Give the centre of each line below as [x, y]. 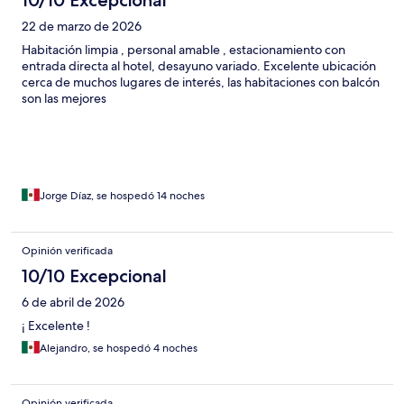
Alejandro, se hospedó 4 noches [119, 348]
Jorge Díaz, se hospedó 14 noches [122, 195]
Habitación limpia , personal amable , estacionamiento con [184, 49]
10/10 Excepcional [94, 275]
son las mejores [64, 98]
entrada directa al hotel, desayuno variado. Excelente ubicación [199, 65]
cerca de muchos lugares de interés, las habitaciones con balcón [201, 82]
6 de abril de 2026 [73, 302]
